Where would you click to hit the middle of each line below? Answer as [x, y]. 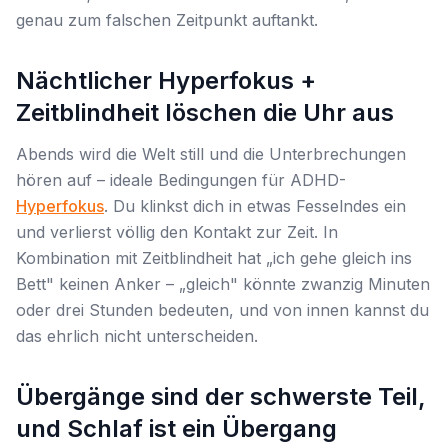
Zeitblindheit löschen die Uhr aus [205, 112]
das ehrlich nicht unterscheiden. [137, 336]
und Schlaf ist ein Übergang [176, 428]
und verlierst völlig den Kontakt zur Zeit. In [177, 232]
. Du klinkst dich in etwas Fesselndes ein [255, 206]
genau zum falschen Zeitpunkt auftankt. [167, 20]
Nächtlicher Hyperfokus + [166, 80]
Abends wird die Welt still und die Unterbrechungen [211, 154]
